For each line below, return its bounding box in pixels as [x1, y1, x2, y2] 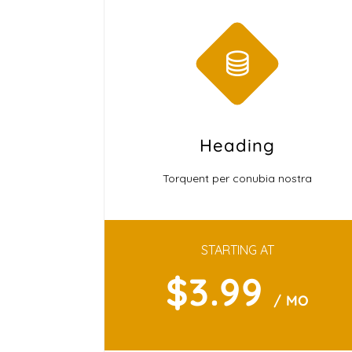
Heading [200, 134, 275, 156]
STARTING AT [200, 242, 274, 258]
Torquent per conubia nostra [163, 171, 312, 185]
